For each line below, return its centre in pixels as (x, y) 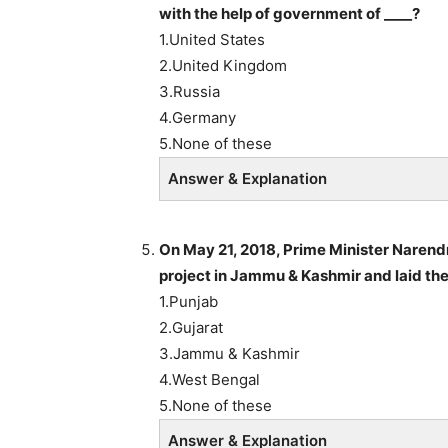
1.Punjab (188, 301)
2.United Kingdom (223, 65)
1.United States (212, 39)
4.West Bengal (209, 379)
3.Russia (189, 91)
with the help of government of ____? (289, 13)
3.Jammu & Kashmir (229, 353)
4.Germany (197, 117)
